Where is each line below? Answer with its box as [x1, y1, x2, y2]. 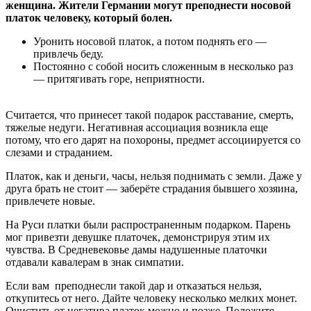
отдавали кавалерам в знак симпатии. [6, 256, 184, 269]
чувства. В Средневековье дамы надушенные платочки [6, 244, 267, 256]
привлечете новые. [6, 195, 95, 208]
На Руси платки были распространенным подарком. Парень [6, 219, 290, 231]
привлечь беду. [33, 48, 103, 60]
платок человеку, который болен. [6, 12, 172, 24]
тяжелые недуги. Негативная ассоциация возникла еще [6, 121, 268, 134]
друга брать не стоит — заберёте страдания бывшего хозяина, [6, 183, 298, 195]
